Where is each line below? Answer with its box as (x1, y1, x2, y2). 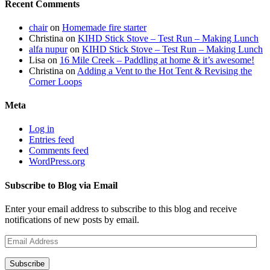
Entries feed (29, 134, 74, 145)
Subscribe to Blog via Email (5, 180, 118, 190)
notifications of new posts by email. (5, 214, 139, 225)
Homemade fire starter (62, 22, 146, 33)
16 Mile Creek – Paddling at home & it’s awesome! (60, 54, 254, 65)
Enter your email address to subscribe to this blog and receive (5, 203, 237, 214)
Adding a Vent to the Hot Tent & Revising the (77, 65, 252, 76)
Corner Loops (29, 76, 82, 87)
